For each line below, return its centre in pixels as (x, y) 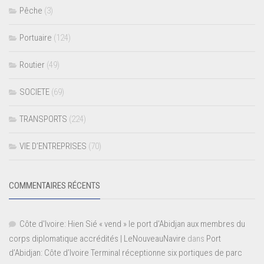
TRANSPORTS (43, 119)
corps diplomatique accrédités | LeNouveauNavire (97, 238)
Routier (32, 65)
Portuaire (36, 37)
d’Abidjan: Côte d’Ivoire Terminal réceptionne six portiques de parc (126, 253)
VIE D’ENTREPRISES (53, 146)
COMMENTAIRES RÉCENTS (55, 185)
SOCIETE (34, 92)
